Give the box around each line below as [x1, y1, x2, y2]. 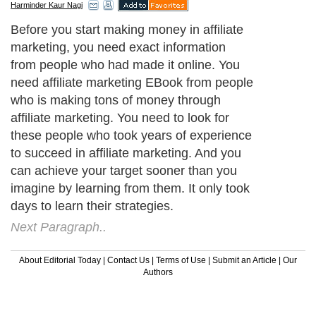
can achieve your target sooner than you [11, 163, 237, 178]
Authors [143, 267, 173, 277]
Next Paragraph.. [11, 219, 107, 234]
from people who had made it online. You [11, 57, 240, 72]
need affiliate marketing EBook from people [11, 75, 253, 90]
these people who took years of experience [11, 128, 252, 142]
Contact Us [107, 255, 150, 265]
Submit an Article [212, 255, 276, 265]
